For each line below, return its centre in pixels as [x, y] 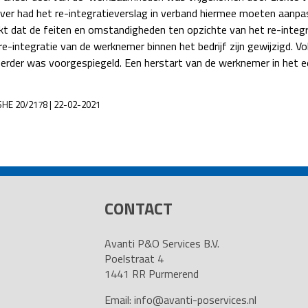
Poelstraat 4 [134, 258]
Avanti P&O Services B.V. [162, 243]
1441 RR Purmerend [151, 274]
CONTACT [138, 208]
